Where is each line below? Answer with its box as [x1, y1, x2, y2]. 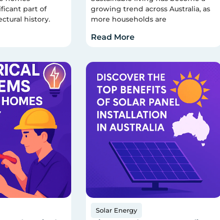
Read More [91, 32, 135, 42]
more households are [91, 14, 167, 24]
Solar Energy [96, 206, 137, 214]
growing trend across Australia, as [91, 4, 211, 13]
